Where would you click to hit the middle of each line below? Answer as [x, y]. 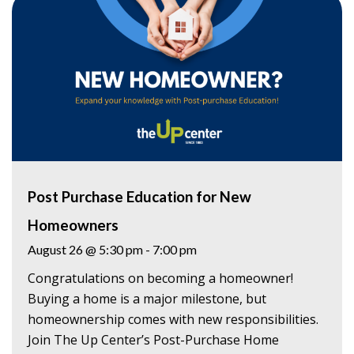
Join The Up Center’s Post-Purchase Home [153, 339]
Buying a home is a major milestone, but [147, 298]
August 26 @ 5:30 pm [85, 249]
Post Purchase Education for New [139, 196]
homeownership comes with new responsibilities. [173, 319]
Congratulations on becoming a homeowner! [160, 278]
